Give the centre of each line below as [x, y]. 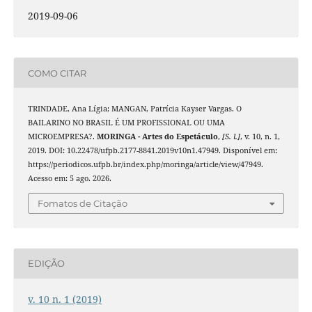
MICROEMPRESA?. [62, 137]
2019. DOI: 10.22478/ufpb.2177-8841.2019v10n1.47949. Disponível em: [152, 151]
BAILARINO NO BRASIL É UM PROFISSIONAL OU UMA [126, 123]
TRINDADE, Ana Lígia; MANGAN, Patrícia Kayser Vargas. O [134, 109]
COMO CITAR [57, 73]
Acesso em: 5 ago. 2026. [69, 179]
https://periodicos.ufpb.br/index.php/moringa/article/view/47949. [145, 165]
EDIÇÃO [46, 264]
